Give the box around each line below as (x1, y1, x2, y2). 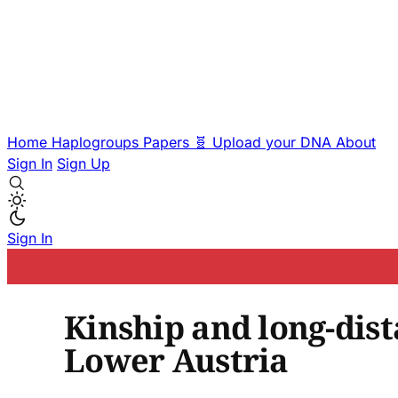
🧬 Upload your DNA (194, 133, 336, 151)
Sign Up (57, 155, 110, 172)
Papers (143, 133, 194, 151)
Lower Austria (64, 338, 289, 382)
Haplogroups (52, 133, 143, 151)
